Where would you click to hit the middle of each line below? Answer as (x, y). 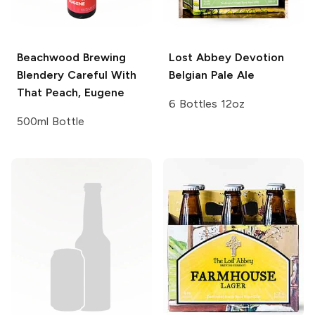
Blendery (40, 75)
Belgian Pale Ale (212, 75)
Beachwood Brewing (71, 57)
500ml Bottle (51, 121)
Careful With (100, 75)
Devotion (257, 57)
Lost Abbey (200, 57)
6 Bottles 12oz (207, 103)
